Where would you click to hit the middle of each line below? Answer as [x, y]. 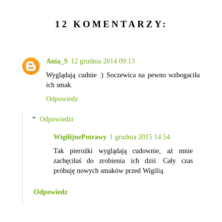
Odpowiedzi [57, 119]
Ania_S [57, 61]
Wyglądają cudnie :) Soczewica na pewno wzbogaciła [123, 75]
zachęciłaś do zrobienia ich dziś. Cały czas [123, 161]
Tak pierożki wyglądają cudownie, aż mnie [123, 151]
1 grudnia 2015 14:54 [140, 137]
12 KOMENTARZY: [111, 24]
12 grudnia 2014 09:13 [103, 61]
